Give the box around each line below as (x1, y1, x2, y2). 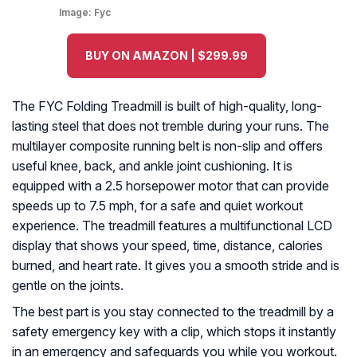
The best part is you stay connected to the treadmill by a (12, 304, 334, 320)
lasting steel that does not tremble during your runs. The (12, 118, 329, 135)
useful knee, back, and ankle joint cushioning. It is (12, 158, 292, 175)
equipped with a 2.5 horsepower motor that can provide (12, 178, 329, 194)
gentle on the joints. (12, 277, 124, 294)
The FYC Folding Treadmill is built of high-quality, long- (12, 98, 322, 115)
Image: (59, 6, 94, 19)
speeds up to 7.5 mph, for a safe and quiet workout (12, 198, 303, 214)
